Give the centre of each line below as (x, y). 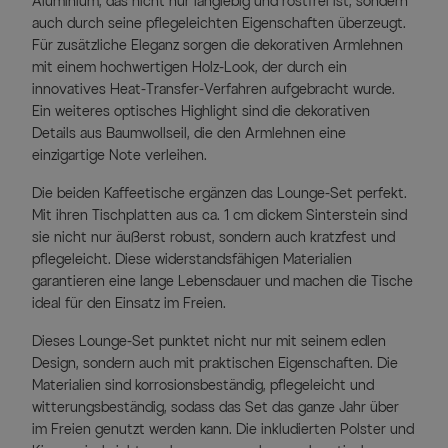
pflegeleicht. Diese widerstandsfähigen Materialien (192, 260)
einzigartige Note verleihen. (119, 156)
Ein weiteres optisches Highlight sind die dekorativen (201, 112)
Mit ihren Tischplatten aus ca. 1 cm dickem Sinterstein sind (219, 216)
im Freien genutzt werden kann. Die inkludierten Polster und (223, 430)
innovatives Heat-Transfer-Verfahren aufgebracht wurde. (213, 90)
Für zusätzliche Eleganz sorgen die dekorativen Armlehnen (217, 46)
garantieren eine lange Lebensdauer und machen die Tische (222, 282)
